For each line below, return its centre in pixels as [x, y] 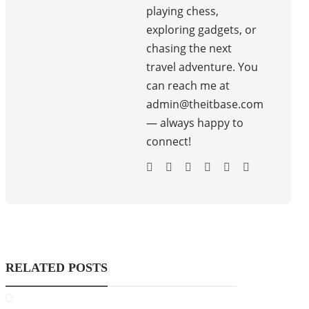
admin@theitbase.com [205, 104]
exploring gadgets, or [201, 30]
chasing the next [189, 49]
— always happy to [195, 123]
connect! [169, 142]
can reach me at [188, 86]
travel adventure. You [202, 67]
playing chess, [182, 11]
